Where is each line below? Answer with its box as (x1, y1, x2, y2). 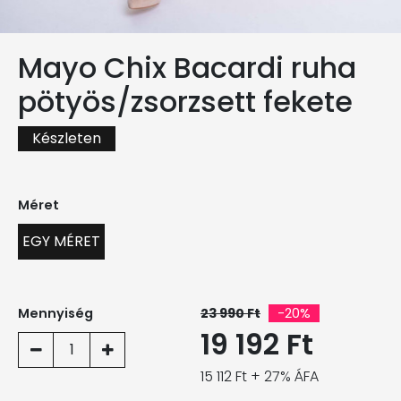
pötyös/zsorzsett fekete (18, 81, 353, 122)
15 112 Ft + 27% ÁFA (200, 365, 319, 387)
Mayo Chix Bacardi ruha (18, 47, 356, 88)
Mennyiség (18, 303, 93, 322)
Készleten (32, 127, 101, 149)
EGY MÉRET (22, 230, 100, 252)
